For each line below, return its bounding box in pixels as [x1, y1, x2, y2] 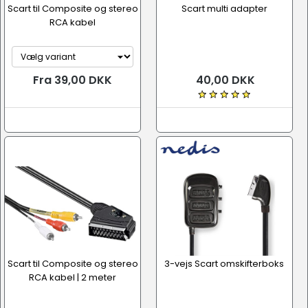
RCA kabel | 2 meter [29, 271, 116, 284]
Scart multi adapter [181, 2, 267, 15]
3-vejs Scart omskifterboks [164, 257, 284, 270]
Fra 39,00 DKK [33, 72, 112, 88]
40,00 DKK [193, 72, 255, 88]
